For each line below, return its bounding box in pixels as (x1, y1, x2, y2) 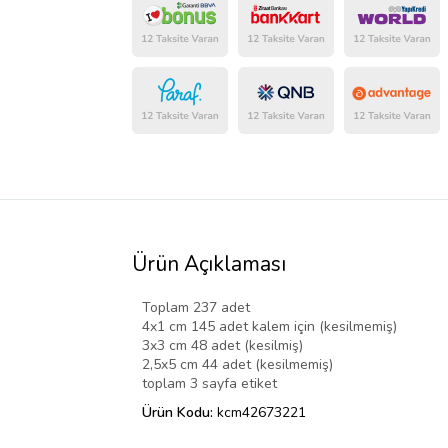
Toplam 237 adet (142, 298, 250, 318)
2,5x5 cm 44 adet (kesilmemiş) (142, 355, 333, 375)
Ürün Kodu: (142, 403, 217, 423)
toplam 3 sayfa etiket (142, 374, 277, 394)
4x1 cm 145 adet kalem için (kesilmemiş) (142, 317, 397, 337)
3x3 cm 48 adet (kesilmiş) (142, 336, 303, 356)
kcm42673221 (217, 403, 306, 423)
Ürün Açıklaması (132, 250, 286, 279)
